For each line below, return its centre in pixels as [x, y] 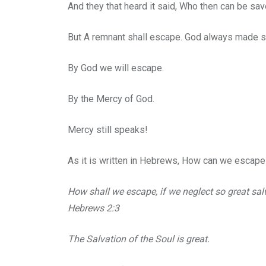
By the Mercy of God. [111, 99]
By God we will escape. [116, 68]
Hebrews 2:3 [94, 208]
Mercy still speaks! [108, 130]
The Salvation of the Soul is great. [139, 239]
